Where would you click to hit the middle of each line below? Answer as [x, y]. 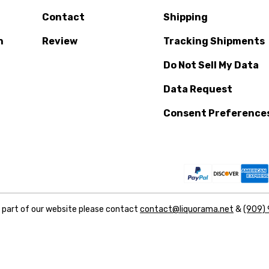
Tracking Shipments [214, 41]
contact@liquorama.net [187, 209]
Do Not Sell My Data [211, 65]
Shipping [186, 17]
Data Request [198, 89]
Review [59, 41]
